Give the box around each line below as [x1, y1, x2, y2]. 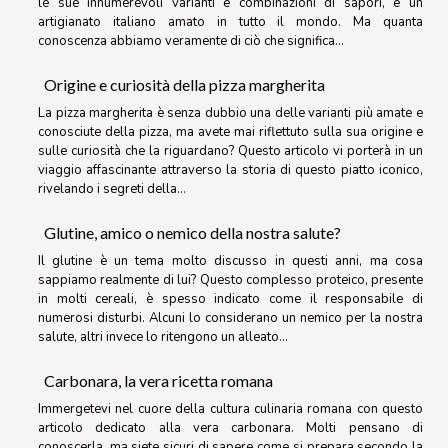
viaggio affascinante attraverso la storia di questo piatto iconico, [38, 161, 423, 180]
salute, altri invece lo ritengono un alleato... [38, 327, 288, 346]
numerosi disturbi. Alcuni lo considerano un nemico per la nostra [38, 308, 423, 327]
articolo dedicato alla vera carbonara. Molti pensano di [38, 418, 423, 437]
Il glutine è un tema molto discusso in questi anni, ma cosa [38, 251, 423, 270]
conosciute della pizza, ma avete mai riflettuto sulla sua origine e [38, 123, 423, 142]
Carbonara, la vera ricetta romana [44, 370, 273, 390]
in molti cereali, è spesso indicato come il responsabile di [38, 289, 423, 308]
